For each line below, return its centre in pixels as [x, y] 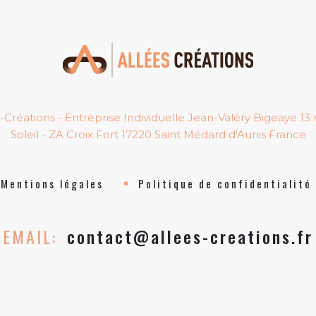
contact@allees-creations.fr [190, 237]
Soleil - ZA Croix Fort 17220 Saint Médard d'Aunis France [158, 135]
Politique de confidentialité [225, 184]
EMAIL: [33, 237]
